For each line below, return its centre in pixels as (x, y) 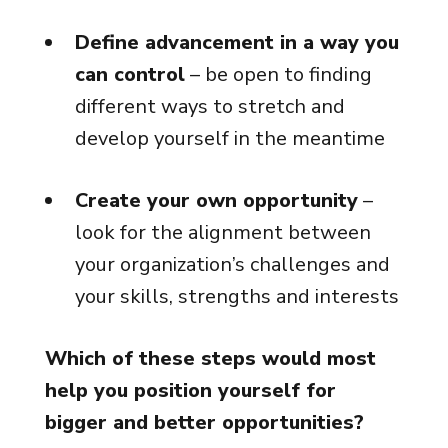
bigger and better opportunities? (204, 422)
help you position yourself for (190, 390)
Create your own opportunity (216, 200)
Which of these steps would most (210, 358)
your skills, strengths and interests (236, 296)
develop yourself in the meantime (229, 138)
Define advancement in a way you (236, 42)
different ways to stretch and (209, 106)
